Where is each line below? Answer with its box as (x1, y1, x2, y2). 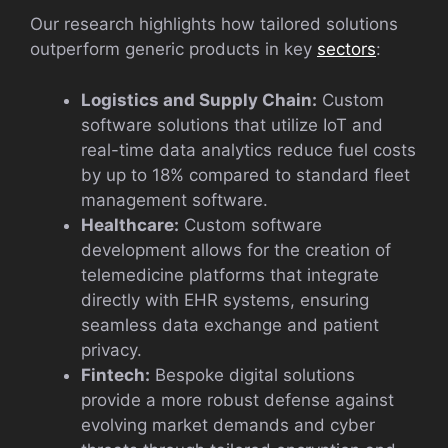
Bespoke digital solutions (150, 364, 355, 385)
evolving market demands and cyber (81, 414, 375, 435)
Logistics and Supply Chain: (81, 89, 317, 110)
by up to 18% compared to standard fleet (81, 164, 410, 185)
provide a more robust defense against (81, 389, 394, 410)
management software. (81, 189, 268, 210)
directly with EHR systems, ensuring (81, 289, 369, 310)
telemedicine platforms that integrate (81, 264, 379, 285)
